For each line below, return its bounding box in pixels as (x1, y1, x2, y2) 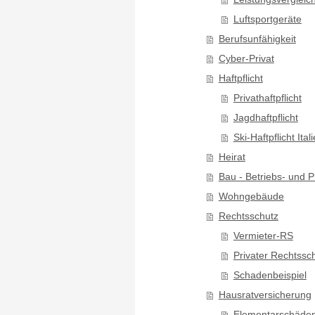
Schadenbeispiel (233, 269, 307, 281)
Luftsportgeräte (233, 13, 302, 25)
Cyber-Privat (218, 53, 274, 64)
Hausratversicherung (218, 289, 311, 300)
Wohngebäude (218, 191, 284, 202)
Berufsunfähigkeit (218, 33, 296, 44)
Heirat (218, 151, 245, 162)
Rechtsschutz (218, 210, 278, 221)
